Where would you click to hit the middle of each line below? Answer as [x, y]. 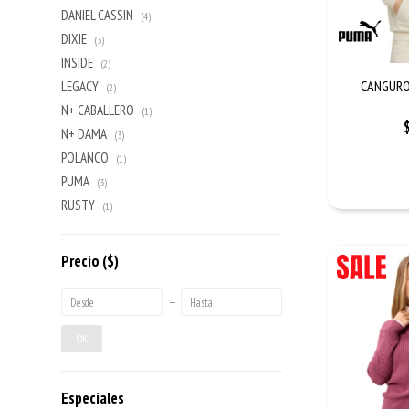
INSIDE [79, 63]
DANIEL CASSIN [99, 15]
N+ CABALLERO [100, 110]
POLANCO [87, 157]
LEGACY [82, 86]
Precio [82, 261]
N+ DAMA [86, 134]
